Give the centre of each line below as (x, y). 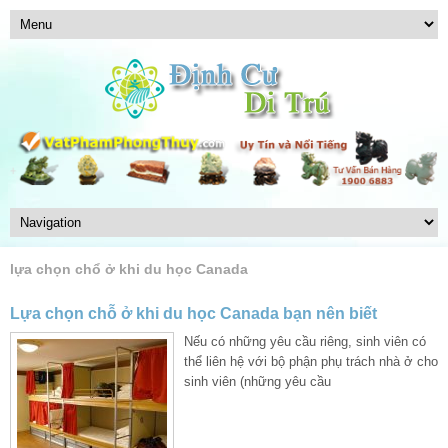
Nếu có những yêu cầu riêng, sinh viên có (305, 341)
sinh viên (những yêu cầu (257, 381)
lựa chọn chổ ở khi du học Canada (129, 269)
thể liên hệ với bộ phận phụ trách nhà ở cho (311, 361)
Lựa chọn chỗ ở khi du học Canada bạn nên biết (193, 313)
